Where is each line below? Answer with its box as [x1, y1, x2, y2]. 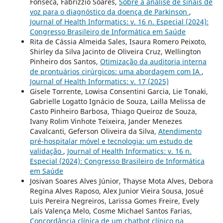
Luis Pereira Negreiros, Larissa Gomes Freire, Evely [29, 196, 199, 206]
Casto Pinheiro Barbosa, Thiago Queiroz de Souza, [29, 106, 197, 116]
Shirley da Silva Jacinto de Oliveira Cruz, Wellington [29, 46, 201, 56]
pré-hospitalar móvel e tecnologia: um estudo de [29, 136, 193, 146]
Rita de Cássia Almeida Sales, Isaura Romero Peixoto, [29, 36, 207, 46]
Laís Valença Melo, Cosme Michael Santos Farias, [29, 206, 192, 216]
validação [29, 146, 63, 156]
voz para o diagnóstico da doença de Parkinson [29, 6, 189, 16]
